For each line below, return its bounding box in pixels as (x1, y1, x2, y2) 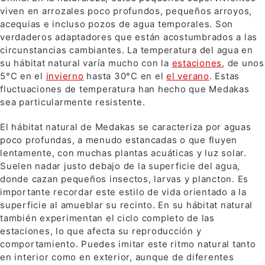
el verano (166, 70, 209, 82)
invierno (46, 70, 84, 82)
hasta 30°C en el (83, 70, 166, 82)
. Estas (209, 70, 240, 82)
